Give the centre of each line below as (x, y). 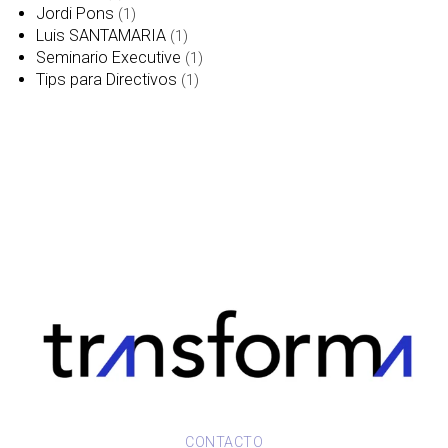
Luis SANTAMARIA (101, 36)
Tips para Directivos (107, 80)
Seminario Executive (109, 58)
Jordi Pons (75, 14)
